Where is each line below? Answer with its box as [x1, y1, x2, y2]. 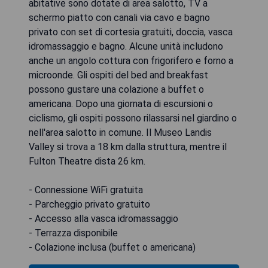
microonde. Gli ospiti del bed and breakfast [29, 69, 208, 81]
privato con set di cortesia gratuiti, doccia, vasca [29, 26, 233, 38]
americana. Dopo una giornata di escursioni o [29, 98, 213, 109]
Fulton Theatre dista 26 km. [29, 155, 145, 167]
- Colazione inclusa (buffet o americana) [29, 241, 196, 253]
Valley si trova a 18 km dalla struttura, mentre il [29, 141, 227, 153]
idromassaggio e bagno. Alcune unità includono [29, 40, 223, 52]
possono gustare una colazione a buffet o [29, 83, 204, 95]
